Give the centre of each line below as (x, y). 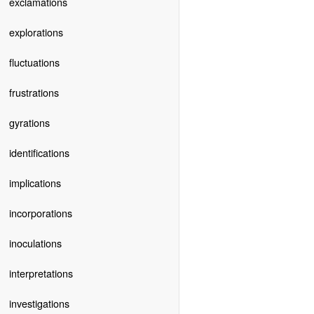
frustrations (34, 92)
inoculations (35, 243)
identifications (39, 152)
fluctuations (34, 62)
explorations (36, 32)
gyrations (29, 122)
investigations (39, 303)
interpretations (41, 273)
